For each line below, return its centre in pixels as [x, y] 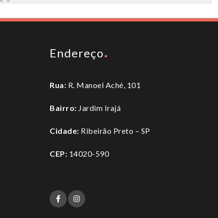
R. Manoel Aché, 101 [103, 85]
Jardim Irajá [99, 108]
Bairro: [63, 108]
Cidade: [64, 130]
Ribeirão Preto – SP [115, 130]
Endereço [77, 53]
